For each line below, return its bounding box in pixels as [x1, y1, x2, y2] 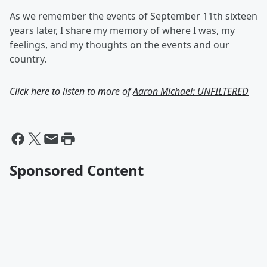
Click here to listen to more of [10, 85, 133, 98]
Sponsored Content [10, 160, 144, 180]
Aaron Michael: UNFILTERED [133, 85, 249, 98]
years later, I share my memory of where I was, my [10, 24, 235, 37]
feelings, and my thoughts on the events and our [10, 38, 229, 51]
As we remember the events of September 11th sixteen [10, 10, 257, 23]
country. [10, 52, 46, 66]
